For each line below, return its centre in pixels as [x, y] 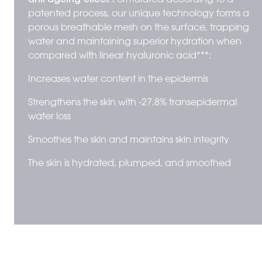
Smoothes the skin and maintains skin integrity [129, 140]
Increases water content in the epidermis [118, 79]
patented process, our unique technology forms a [139, 14]
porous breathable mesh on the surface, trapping [139, 28]
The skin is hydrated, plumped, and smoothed [130, 163]
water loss [49, 117]
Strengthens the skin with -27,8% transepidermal [132, 103]
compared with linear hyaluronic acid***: [120, 56]
